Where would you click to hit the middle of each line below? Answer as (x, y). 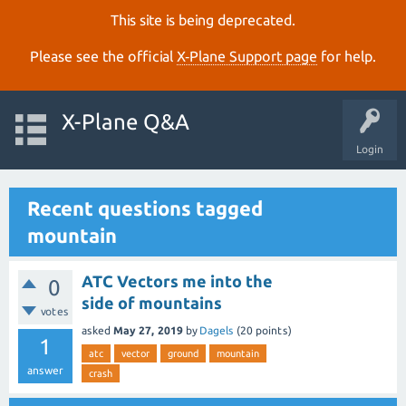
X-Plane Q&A (125, 122)
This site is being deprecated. (203, 20)
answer (45, 370)
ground (183, 353)
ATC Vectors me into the (177, 281)
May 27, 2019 (148, 330)
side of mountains (152, 303)
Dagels (217, 330)
